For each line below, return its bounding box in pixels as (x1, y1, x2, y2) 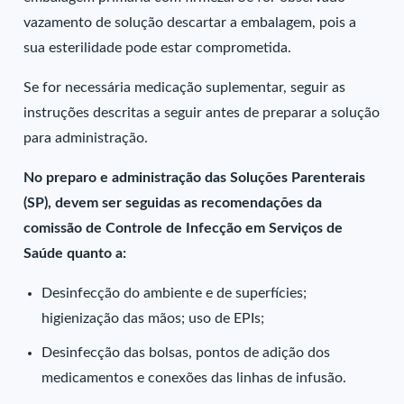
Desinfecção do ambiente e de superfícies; (41, 286, 308, 300)
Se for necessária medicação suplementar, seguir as (23, 80, 346, 95)
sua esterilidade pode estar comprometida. (23, 41, 292, 55)
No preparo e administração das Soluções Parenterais (23, 170, 366, 185)
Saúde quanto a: (23, 246, 127, 261)
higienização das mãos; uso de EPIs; (41, 311, 265, 326)
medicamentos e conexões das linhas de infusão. (41, 371, 347, 385)
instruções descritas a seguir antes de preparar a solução (23, 106, 381, 120)
